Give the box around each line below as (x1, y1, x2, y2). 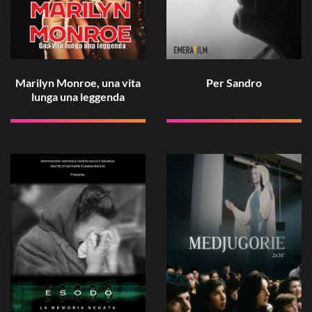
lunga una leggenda (31, 90, 125, 104)
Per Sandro (206, 76, 262, 90)
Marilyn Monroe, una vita (15, 76, 141, 90)
